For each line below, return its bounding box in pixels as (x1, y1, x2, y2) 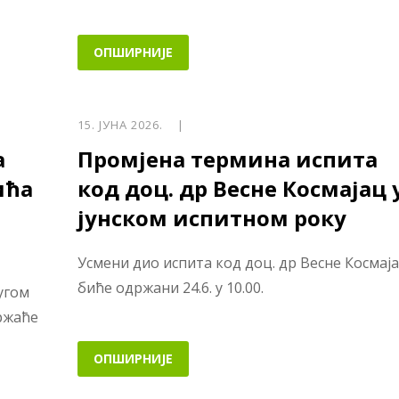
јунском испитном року (77, 203, 346, 233)
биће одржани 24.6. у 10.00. (77, 278, 264, 298)
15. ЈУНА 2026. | (77, 117, 184, 134)
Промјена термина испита (77, 144, 378, 175)
